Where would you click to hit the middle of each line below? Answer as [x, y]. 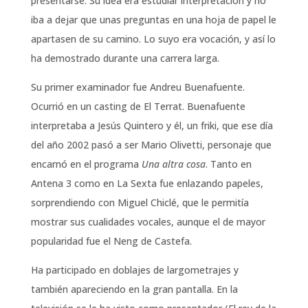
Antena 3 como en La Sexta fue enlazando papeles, [147, 183]
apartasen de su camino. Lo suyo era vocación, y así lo [153, 39]
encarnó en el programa [86, 164]
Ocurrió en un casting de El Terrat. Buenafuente [138, 106]
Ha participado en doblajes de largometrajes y [134, 270]
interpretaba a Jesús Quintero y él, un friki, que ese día [152, 125]
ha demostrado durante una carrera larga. [125, 58]
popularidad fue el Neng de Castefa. [111, 241]
